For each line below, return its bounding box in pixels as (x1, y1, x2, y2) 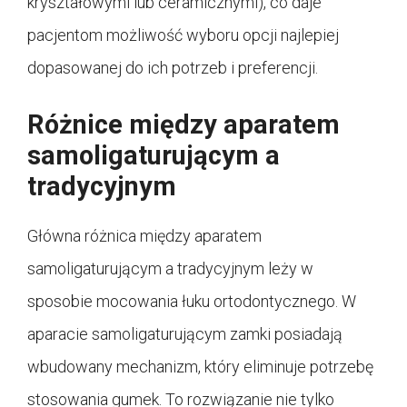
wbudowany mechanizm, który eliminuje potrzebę (27, 356, 373, 376)
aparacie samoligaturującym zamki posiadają (27, 323, 342, 343)
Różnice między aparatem (27, 108, 340, 140)
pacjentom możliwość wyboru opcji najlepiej (27, 25, 339, 45)
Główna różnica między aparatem (27, 225, 262, 245)
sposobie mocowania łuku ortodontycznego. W (27, 291, 356, 311)
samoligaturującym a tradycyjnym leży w (27, 258, 313, 278)
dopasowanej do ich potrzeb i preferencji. (27, 57, 318, 77)
